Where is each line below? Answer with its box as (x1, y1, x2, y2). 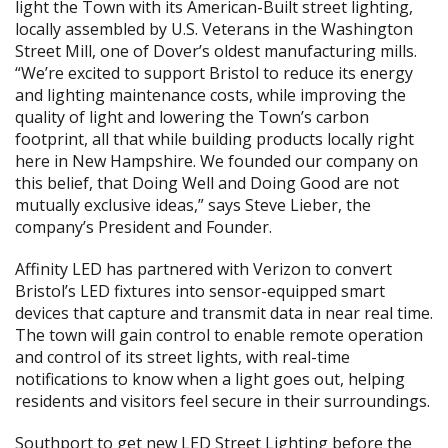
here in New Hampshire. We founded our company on (15, 150, 418, 172)
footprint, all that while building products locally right (15, 128, 414, 150)
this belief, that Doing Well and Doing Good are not (15, 172, 399, 194)
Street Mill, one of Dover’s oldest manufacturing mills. (15, 40, 417, 62)
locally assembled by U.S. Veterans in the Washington (15, 18, 413, 40)
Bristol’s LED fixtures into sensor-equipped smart (15, 280, 385, 302)
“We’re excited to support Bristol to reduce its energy (15, 62, 413, 84)
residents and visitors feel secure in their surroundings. (15, 390, 430, 412)
